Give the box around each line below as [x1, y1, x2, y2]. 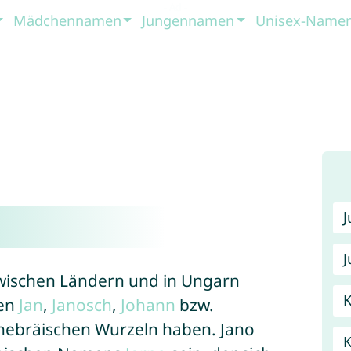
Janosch [51, 294, 112, 316]
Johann [120, 294, 175, 316]
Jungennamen [142, 11, 235, 30]
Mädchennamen [13, 11, 121, 30]
